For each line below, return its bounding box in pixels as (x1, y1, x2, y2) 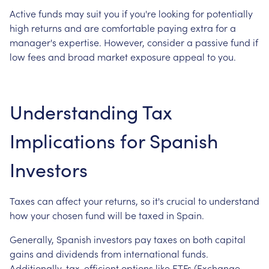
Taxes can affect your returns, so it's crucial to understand (10, 194, 259, 207)
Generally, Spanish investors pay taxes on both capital (10, 232, 246, 246)
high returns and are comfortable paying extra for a (10, 21, 236, 34)
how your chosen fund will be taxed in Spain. (10, 208, 204, 222)
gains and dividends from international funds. (10, 247, 208, 260)
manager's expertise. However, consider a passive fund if (10, 35, 258, 49)
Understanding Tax (10, 98, 172, 125)
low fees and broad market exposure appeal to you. (10, 50, 236, 63)
